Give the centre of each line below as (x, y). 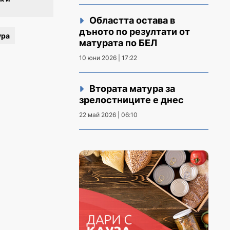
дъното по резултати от (135, 32)
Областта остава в (132, 20)
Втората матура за (132, 89)
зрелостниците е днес (131, 100)
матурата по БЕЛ (118, 43)
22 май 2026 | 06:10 (108, 115)
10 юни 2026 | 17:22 (108, 58)
